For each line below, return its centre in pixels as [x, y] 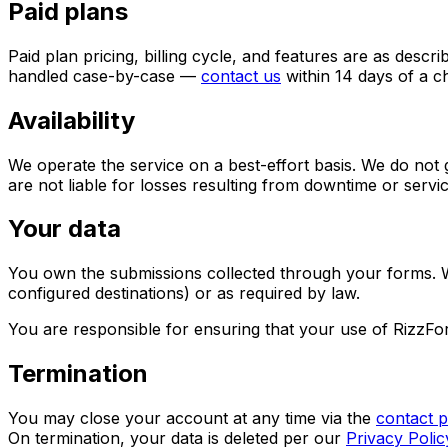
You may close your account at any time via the [192, 418]
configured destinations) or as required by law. [184, 293]
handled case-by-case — [104, 75]
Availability [71, 120]
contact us [241, 75]
